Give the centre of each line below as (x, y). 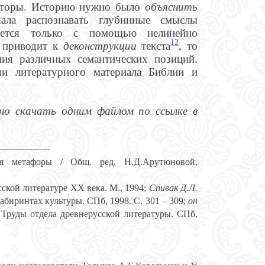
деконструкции (102, 46)
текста (156, 46)
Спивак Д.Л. (173, 188)
